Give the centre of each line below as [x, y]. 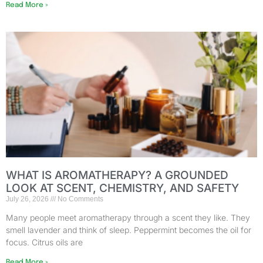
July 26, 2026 [28, 199]
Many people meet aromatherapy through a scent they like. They [128, 218]
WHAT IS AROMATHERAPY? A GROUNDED [117, 176]
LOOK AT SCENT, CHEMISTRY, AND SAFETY [122, 188]
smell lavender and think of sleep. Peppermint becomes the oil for [129, 230]
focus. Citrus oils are [44, 242]
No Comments [80, 199]
